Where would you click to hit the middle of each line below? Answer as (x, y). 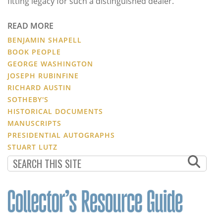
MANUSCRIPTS (34, 123)
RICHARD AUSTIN (39, 88)
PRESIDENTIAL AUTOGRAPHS (61, 135)
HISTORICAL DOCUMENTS (55, 111)
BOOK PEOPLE (34, 52)
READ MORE (30, 26)
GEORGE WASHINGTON (50, 64)
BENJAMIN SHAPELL (45, 40)
